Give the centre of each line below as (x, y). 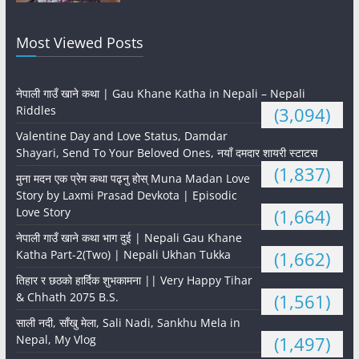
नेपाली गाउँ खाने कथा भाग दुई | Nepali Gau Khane (129, 237)
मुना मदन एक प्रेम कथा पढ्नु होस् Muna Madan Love (133, 178)
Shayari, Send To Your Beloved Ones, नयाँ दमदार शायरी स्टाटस (166, 152)
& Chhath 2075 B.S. (67, 296)
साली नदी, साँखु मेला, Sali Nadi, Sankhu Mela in (128, 322)
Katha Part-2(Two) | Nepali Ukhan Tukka (123, 254)
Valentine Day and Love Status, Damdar (121, 135)
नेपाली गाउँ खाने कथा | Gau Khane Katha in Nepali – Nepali (160, 93)
